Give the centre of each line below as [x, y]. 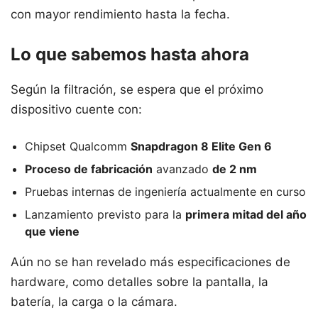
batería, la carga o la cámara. [94, 301]
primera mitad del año [246, 214]
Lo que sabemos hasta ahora [130, 55]
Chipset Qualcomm [78, 146]
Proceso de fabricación [89, 169]
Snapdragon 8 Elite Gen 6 [201, 146]
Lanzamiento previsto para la [105, 214]
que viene [52, 231]
